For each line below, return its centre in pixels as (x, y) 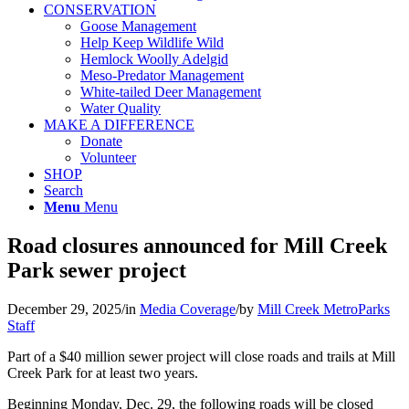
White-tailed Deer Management (171, 92)
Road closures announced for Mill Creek (197, 245)
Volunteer (108, 157)
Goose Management (138, 26)
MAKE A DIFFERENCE (119, 125)
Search (63, 190)
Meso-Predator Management (162, 75)
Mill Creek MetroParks (324, 309)
